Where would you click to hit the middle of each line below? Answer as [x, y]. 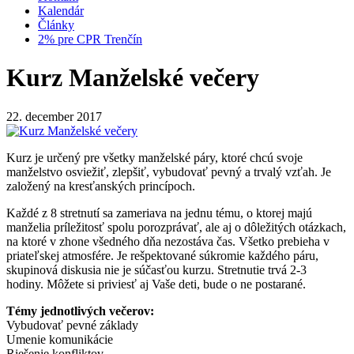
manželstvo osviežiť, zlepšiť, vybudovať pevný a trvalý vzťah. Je [169, 171]
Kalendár [61, 11]
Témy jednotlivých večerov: [80, 311]
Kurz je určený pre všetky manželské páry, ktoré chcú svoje [154, 157]
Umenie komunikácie [60, 339]
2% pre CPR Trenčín [90, 39]
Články [56, 25]
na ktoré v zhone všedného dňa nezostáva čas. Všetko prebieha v [168, 241]
